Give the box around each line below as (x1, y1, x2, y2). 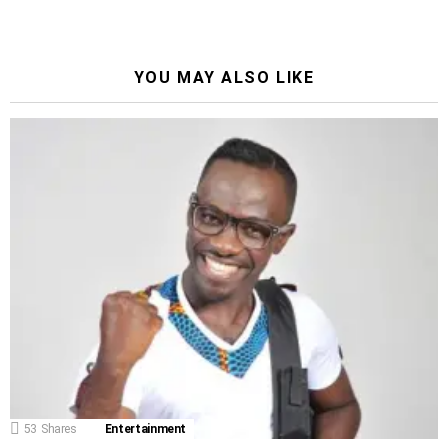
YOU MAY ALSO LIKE (133, 67, 315, 87)
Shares (40, 421, 77, 436)
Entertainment (104, 421, 187, 436)
